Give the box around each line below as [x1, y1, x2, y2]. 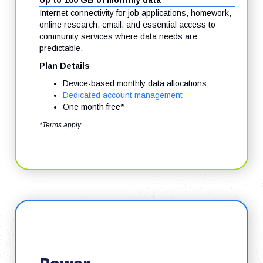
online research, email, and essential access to [39, 20, 215, 29]
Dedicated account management [63, 90, 183, 100]
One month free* [63, 102, 124, 112]
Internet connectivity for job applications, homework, [39, 8, 231, 18]
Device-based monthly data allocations [63, 79, 207, 88]
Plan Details [39, 61, 92, 70]
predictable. [39, 43, 83, 53]
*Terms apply [39, 121, 81, 129]
